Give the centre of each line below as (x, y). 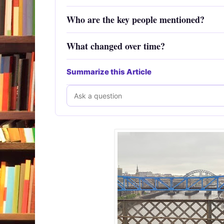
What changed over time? (116, 46)
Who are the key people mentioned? (135, 20)
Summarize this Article (109, 72)
